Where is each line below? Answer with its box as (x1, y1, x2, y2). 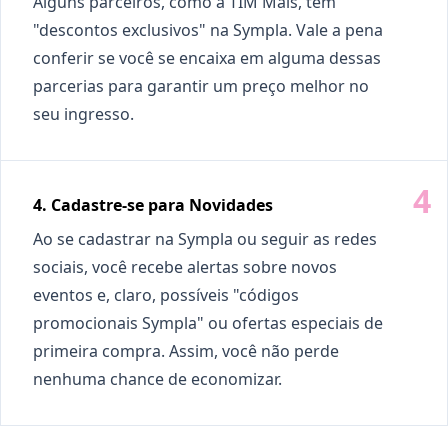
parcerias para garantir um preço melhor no (33, 75, 369, 97)
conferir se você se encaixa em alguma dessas (33, 47, 381, 69)
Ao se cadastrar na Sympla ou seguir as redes (33, 228, 377, 250)
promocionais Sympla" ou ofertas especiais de (33, 312, 383, 334)
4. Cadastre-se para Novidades (33, 194, 273, 216)
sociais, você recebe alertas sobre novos (33, 256, 337, 278)
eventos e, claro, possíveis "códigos (33, 284, 299, 306)
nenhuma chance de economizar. (33, 368, 282, 390)
